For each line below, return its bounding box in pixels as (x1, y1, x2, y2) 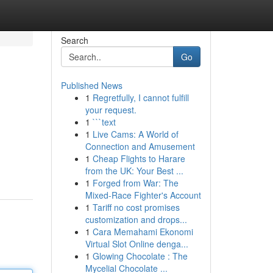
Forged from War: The (92, 177, 179, 189)
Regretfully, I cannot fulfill (92, 91, 189, 104)
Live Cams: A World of (92, 128, 179, 140)
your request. (85, 104, 136, 116)
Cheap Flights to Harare (92, 152, 185, 165)
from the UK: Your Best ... (85, 165, 183, 177)
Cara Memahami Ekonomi (92, 225, 193, 238)
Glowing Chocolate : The (92, 250, 188, 262)
